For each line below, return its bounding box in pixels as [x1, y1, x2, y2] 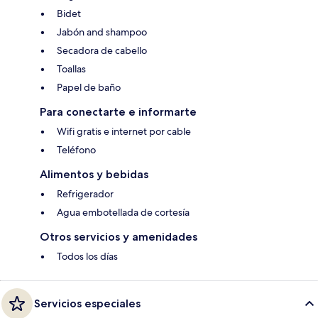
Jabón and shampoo [57, 26, 147, 39]
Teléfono [57, 143, 96, 157]
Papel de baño [57, 81, 121, 94]
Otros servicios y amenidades [40, 230, 197, 244]
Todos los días [57, 250, 118, 263]
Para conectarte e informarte [40, 105, 197, 119]
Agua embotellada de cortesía [57, 206, 190, 219]
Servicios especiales [34, 297, 141, 311]
